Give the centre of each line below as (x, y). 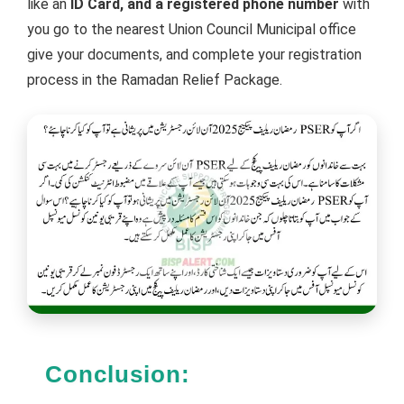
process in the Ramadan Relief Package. (155, 80)
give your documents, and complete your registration (194, 55)
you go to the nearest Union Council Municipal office (192, 30)
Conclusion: (118, 375)
